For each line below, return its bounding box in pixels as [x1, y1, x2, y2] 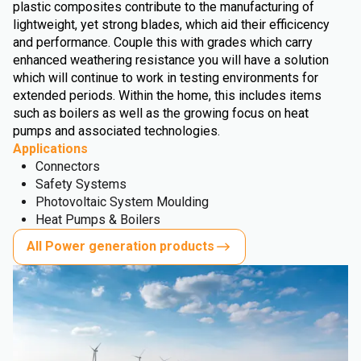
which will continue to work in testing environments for [13, 69, 318, 85]
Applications [13, 140, 88, 156]
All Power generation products [27, 239, 214, 255]
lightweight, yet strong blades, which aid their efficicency [13, 16, 330, 32]
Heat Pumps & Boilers [35, 211, 160, 227]
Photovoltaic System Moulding [35, 193, 209, 210]
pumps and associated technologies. [13, 122, 220, 139]
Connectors [35, 158, 100, 174]
